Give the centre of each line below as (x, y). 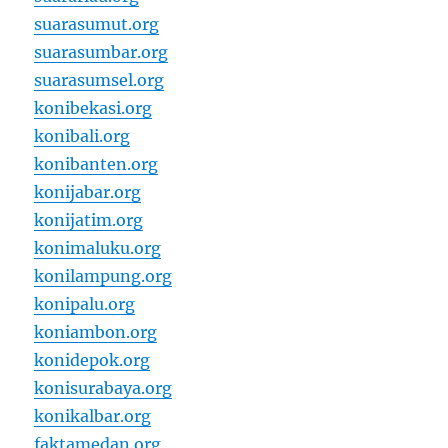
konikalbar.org (93, 416)
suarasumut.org (97, 24)
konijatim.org (89, 220)
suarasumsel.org (99, 80)
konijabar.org (88, 192)
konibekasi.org (93, 108)
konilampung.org (103, 276)
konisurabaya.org (103, 388)
